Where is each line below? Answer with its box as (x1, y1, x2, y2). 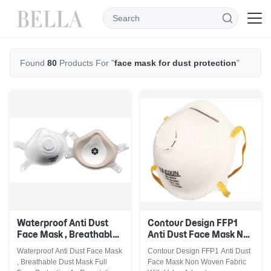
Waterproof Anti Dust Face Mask (17, 247, 122, 255)
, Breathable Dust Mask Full (17, 258, 107, 266)
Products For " (57, 58, 114, 68)
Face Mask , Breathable (17, 229, 118, 240)
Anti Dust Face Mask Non (148, 229, 254, 240)
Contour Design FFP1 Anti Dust (148, 247, 250, 255)
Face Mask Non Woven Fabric (148, 258, 246, 266)
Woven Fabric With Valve (148, 241, 253, 252)
